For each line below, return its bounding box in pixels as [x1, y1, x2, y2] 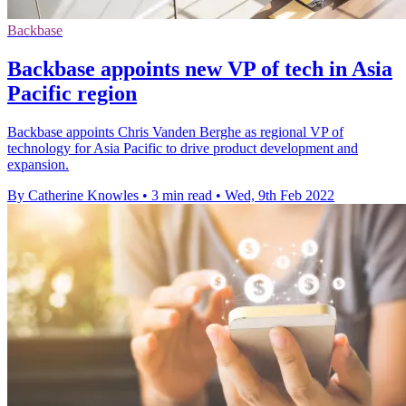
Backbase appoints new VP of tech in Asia [7, 56, 392, 81]
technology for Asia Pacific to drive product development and [7, 140, 358, 156]
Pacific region [7, 81, 137, 105]
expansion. [7, 156, 69, 172]
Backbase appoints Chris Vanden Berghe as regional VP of [7, 123, 343, 140]
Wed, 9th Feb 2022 [225, 187, 334, 203]
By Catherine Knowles [7, 187, 139, 203]
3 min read [151, 187, 212, 203]
